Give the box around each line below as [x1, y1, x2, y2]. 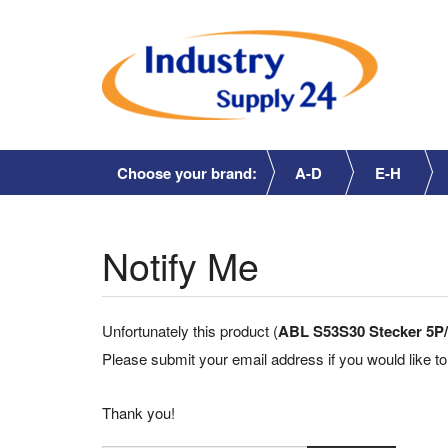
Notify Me [102, 238, 259, 292]
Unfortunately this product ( [102, 319, 278, 341]
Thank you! [102, 401, 175, 423]
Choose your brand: [117, 162, 257, 184]
